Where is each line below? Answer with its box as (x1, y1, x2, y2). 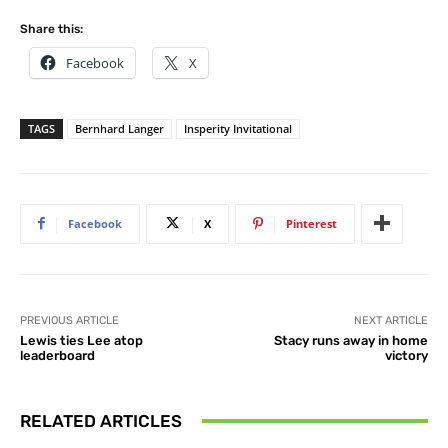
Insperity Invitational (184, 120, 292, 136)
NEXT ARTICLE (353, 313, 428, 327)
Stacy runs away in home (273, 332, 428, 348)
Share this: (20, 21, 83, 36)
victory (384, 347, 428, 363)
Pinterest (286, 215, 337, 231)
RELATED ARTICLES (20, 410, 182, 431)
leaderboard (20, 347, 95, 363)
